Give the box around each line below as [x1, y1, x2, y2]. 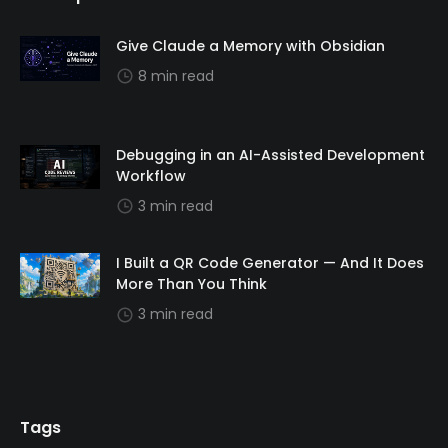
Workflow [116, 165, 186, 186]
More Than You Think [116, 274, 267, 295]
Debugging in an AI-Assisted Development [116, 144, 425, 165]
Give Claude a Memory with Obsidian [116, 35, 385, 56]
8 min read [138, 65, 214, 86]
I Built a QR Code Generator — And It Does [116, 253, 424, 274]
